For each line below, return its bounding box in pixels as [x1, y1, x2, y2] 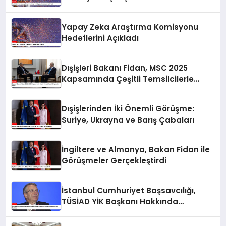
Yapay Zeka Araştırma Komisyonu [62, 22, 199, 33]
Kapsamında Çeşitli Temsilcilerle [62, 74, 194, 85]
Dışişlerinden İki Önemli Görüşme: [62, 103, 195, 115]
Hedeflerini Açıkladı [62, 33, 139, 44]
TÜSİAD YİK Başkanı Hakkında [62, 196, 179, 207]
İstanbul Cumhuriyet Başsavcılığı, [62, 185, 196, 196]
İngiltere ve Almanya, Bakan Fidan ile [62, 144, 210, 155]
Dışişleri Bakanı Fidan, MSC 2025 [62, 63, 188, 74]
